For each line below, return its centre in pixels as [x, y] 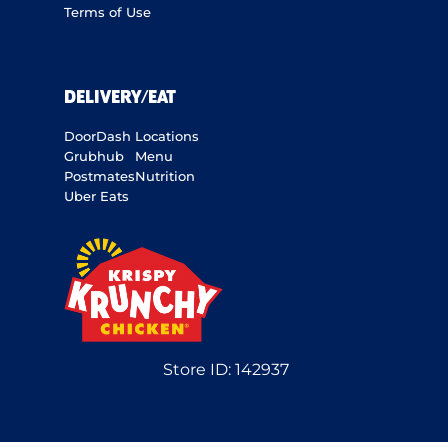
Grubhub [94, 156]
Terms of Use [107, 12]
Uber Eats [96, 196]
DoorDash [97, 136]
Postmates [99, 176]
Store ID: [198, 370]
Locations [167, 136]
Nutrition [165, 176]
